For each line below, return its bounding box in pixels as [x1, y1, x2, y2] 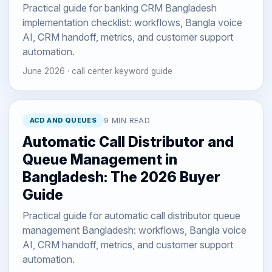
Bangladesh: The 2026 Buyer [22, 168, 220, 186]
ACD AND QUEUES [29, 115, 97, 124]
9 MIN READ [104, 115, 151, 125]
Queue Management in [22, 151, 177, 168]
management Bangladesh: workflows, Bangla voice [22, 223, 246, 236]
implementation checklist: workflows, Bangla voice [22, 16, 242, 29]
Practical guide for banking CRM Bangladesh [22, 2, 217, 15]
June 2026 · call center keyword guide [22, 66, 172, 76]
